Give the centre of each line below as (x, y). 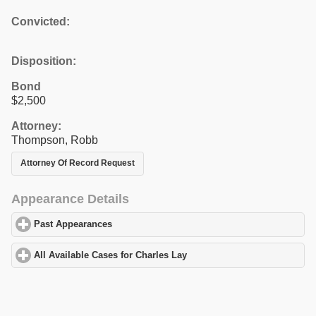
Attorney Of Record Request (78, 163)
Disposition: (44, 61)
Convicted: (41, 21)
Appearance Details (70, 199)
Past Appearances (73, 225)
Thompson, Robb (55, 140)
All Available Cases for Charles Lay (111, 255)
